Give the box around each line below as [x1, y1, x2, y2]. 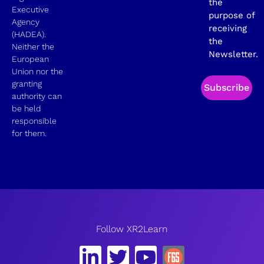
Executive [12, 5, 49, 15]
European [12, 54, 49, 64]
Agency [12, 17, 39, 27]
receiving [209, 23, 247, 34]
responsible [12, 116, 57, 126]
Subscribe [204, 82, 249, 94]
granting [12, 79, 42, 89]
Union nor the [12, 67, 63, 77]
